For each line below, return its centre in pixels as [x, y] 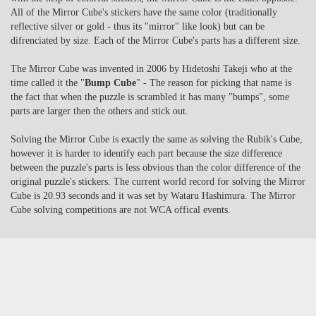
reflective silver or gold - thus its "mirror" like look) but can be [138, 26]
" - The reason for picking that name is [214, 83]
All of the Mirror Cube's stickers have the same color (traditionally [144, 12]
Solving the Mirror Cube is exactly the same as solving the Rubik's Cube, [157, 139]
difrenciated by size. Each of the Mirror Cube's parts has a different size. [156, 40]
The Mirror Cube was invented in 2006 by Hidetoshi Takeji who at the [151, 68]
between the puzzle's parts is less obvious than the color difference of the [156, 167]
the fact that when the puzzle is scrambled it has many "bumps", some [150, 97]
